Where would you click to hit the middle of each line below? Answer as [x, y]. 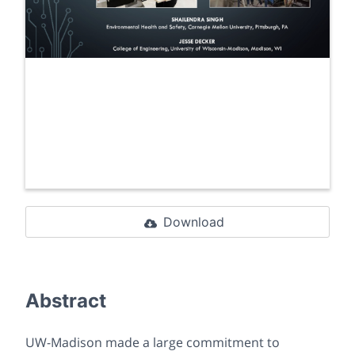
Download [193, 222]
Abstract [66, 301]
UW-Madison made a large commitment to [153, 343]
